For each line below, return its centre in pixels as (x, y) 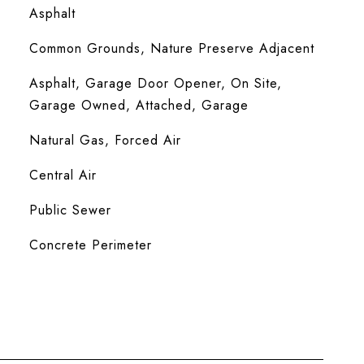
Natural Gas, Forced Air (105, 140)
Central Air (63, 175)
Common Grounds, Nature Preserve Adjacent (171, 48)
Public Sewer (70, 210)
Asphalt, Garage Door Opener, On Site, (155, 83)
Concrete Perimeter (90, 245)
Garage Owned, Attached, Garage (139, 105)
